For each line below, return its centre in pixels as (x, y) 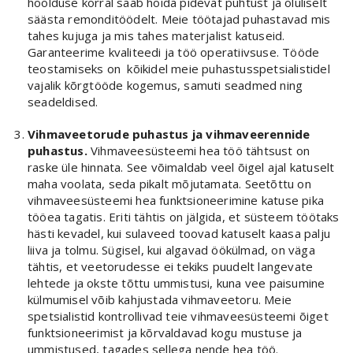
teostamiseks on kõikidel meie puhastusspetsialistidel (179, 68)
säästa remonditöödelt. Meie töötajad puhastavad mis (179, 19)
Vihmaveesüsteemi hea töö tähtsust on (201, 150)
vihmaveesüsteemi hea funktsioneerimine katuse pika (176, 200)
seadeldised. (63, 101)
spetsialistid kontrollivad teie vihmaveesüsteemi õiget (178, 316)
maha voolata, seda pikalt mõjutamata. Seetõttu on (169, 183)
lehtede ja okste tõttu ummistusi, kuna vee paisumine (176, 282)
